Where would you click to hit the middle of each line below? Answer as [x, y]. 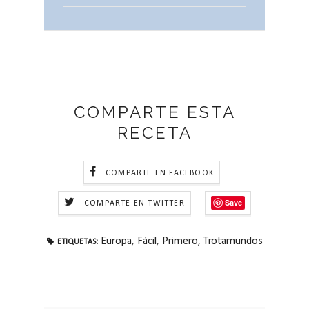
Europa [116, 242]
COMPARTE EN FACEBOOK [160, 173]
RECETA [154, 133]
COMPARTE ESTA [154, 112]
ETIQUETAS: [77, 242]
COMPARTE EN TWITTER [134, 203]
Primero [180, 242]
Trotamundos [233, 242]
